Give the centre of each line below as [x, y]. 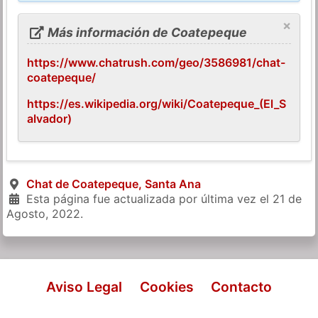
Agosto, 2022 [44, 213]
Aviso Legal [84, 286]
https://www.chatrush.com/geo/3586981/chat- [157, 62]
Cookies [166, 286]
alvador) [50, 118]
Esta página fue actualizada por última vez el [147, 198]
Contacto [241, 286]
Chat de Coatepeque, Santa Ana [113, 183]
